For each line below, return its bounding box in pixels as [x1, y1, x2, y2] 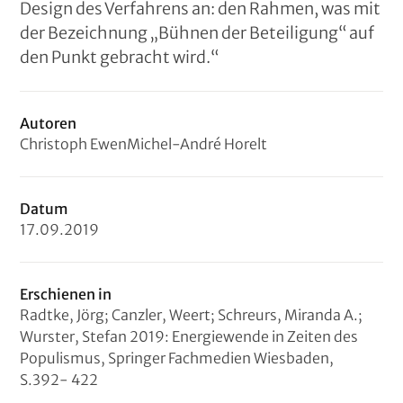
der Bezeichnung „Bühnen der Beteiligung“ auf [20, 22, 375, 43]
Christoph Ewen [20, 135, 128, 153]
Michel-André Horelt [127, 135, 268, 153]
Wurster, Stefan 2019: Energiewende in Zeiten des [20, 327, 359, 345]
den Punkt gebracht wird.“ [20, 47, 219, 67]
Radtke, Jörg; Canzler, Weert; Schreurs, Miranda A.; [20, 306, 363, 324]
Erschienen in [20, 285, 112, 303]
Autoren [20, 114, 77, 132]
